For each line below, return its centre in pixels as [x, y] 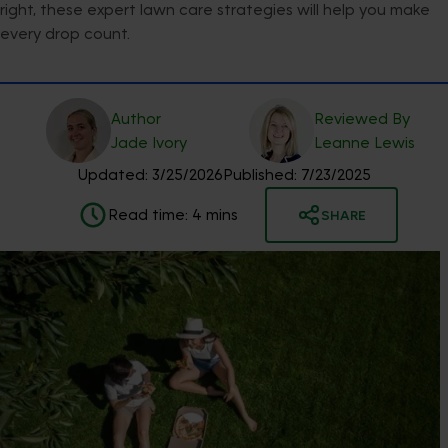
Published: [259, 175]
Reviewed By [361, 118]
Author [135, 118]
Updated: [112, 175]
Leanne [343, 142]
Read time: [149, 215]
